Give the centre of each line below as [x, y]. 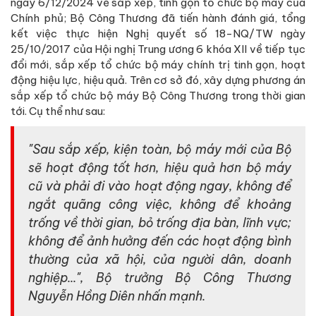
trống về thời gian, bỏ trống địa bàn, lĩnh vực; [160, 223]
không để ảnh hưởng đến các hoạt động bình [160, 241]
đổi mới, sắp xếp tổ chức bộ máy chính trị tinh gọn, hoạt [158, 65]
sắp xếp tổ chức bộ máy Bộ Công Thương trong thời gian [158, 96]
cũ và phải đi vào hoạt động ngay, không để [160, 186]
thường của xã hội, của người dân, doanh [160, 260]
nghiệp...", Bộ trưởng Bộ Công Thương [160, 278]
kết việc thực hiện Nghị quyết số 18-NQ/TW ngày [158, 34]
